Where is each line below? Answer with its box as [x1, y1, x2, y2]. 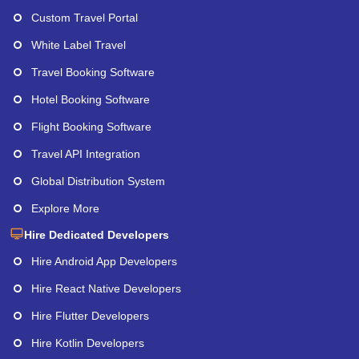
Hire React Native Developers [31, 281, 181, 295]
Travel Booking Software [31, 65, 155, 79]
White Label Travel [31, 38, 126, 51]
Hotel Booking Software [31, 92, 150, 106]
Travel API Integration [31, 147, 140, 160]
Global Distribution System [31, 174, 165, 188]
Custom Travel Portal [31, 10, 138, 24]
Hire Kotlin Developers [31, 336, 144, 349]
